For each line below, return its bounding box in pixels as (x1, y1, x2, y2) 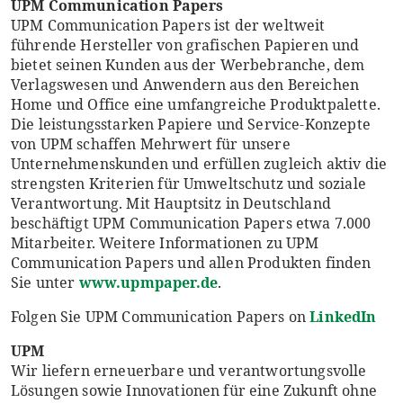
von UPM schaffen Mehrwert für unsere (11, 134, 291, 154)
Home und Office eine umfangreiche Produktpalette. (11, 94, 381, 114)
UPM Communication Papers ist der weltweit (11, 15, 326, 35)
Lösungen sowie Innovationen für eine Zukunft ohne (11, 381, 377, 400)
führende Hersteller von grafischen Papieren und (11, 35, 360, 55)
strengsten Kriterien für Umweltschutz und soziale (11, 174, 366, 193)
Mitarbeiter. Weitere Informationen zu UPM (11, 233, 319, 253)
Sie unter (11, 273, 79, 292)
